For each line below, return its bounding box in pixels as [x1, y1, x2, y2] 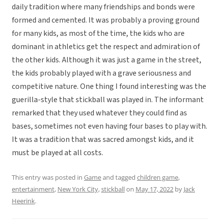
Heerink [12, 196, 35, 206]
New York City [57, 185, 98, 194]
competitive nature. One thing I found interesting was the [12, 81, 206, 92]
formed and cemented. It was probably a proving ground [12, 15, 199, 26]
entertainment [12, 185, 55, 194]
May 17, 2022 [136, 185, 173, 194]
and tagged [101, 173, 137, 182]
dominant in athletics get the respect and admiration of [12, 41, 200, 53]
